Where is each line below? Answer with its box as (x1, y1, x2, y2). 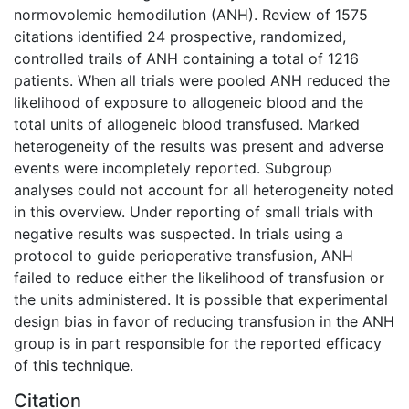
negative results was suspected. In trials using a (14, 224, 343, 243)
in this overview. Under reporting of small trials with (14, 202, 372, 221)
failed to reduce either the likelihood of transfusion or (14, 267, 384, 287)
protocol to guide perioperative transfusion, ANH (14, 246, 353, 265)
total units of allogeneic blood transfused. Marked (14, 114, 360, 133)
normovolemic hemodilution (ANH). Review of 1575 (14, 5, 368, 24)
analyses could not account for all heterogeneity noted (14, 180, 393, 199)
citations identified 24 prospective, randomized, (14, 26, 346, 46)
